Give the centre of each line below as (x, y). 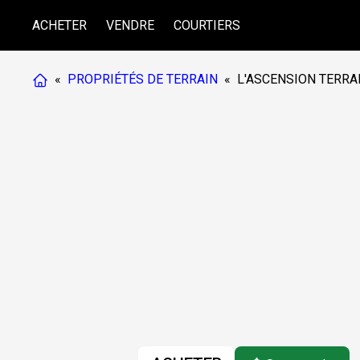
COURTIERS (207, 25)
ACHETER (59, 25)
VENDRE (130, 25)
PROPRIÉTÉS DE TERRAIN (143, 79)
